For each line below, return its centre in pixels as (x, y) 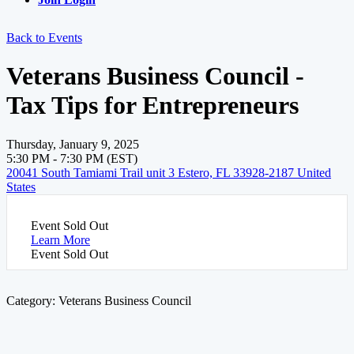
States (21, 186)
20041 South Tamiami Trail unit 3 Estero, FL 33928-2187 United (169, 172)
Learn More (60, 239)
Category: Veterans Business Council (99, 300)
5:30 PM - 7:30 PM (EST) (72, 158)
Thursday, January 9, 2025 (73, 144)
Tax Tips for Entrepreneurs (153, 105)
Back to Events (44, 38)
